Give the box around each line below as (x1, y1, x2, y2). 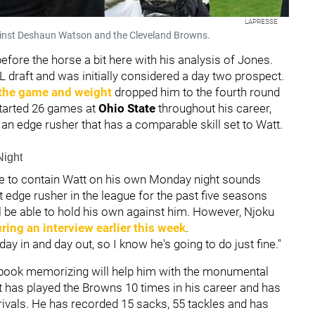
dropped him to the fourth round (112, 84, 280, 99)
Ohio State (98, 101, 158, 115)
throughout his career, (158, 101, 271, 115)
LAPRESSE (244, 17, 278, 25)
